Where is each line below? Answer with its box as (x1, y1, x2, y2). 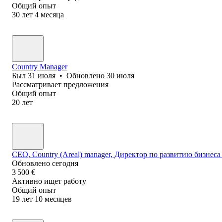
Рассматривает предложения (12, 80, 109, 89)
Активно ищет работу (12, 176, 86, 185)
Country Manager (12, 62, 67, 71)
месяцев (45, 194, 72, 203)
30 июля (107, 71, 134, 80)
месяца (41, 10, 64, 19)
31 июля (28, 71, 55, 80)
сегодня (52, 159, 78, 167)
